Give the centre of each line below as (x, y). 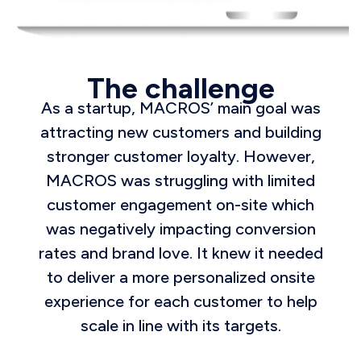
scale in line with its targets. (180, 326)
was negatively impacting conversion (180, 229)
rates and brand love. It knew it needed (180, 253)
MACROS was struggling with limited (180, 181)
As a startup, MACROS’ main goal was (180, 108)
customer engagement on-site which (180, 205)
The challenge (180, 89)
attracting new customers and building (180, 133)
